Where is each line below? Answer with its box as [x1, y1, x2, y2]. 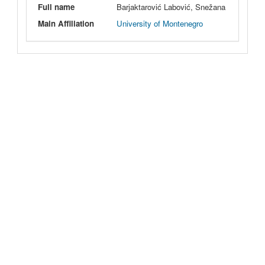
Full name [37, 1, 75, 13]
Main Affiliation [37, 18, 94, 30]
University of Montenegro [117, 18, 203, 30]
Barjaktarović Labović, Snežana [117, 1, 226, 13]
